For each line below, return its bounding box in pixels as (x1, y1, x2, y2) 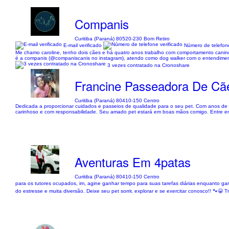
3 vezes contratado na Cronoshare (107, 62, 190, 68)
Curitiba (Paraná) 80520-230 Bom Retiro (75, 36, 170, 41)
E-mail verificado (62, 42, 103, 48)
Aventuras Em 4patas (75, 153, 191, 171)
